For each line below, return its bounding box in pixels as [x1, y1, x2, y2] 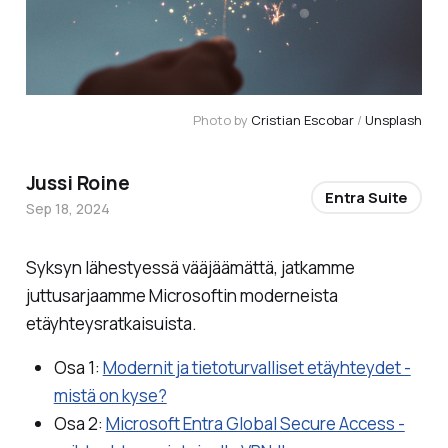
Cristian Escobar [251, 111, 355, 130]
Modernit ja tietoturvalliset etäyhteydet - [102, 355, 411, 379]
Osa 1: [53, 355, 103, 379]
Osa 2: [53, 411, 106, 435]
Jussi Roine [25, 170, 130, 197]
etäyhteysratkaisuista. [25, 312, 197, 336]
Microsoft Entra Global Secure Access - [105, 411, 405, 435]
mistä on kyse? [53, 383, 167, 407]
